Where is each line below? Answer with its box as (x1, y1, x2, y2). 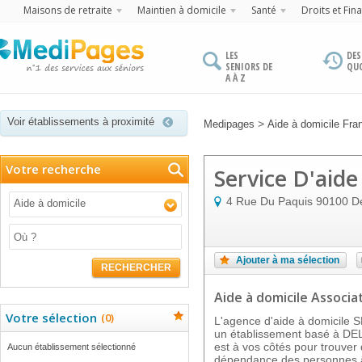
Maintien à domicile (137, 3, 226, 17)
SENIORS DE (225, 60, 272, 74)
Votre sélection (6, 309, 97, 326)
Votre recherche (6, 161, 101, 177)
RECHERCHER (101, 262, 171, 273)
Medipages (204, 118, 255, 130)
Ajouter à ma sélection (236, 255, 339, 266)
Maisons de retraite (23, 3, 112, 17)
